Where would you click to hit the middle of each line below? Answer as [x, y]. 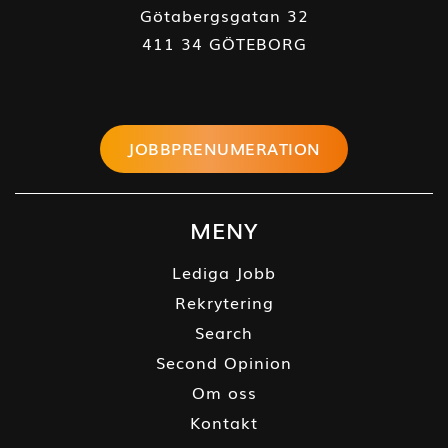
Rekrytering [224, 301]
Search [224, 331]
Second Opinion [224, 361]
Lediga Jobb [224, 271]
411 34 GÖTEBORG [224, 42]
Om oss [224, 391]
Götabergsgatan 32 [224, 14]
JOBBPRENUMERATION [224, 147]
